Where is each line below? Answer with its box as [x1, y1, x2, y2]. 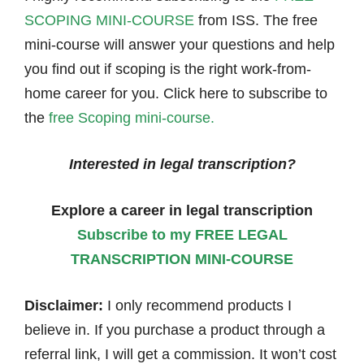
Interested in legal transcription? [68, 156, 296, 172]
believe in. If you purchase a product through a [24, 322, 325, 338]
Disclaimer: [24, 297, 103, 314]
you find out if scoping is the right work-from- [24, 61, 311, 77]
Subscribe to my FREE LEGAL [76, 227, 288, 243]
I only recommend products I [103, 297, 292, 314]
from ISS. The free [194, 12, 318, 28]
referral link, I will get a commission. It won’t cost [24, 346, 336, 362]
